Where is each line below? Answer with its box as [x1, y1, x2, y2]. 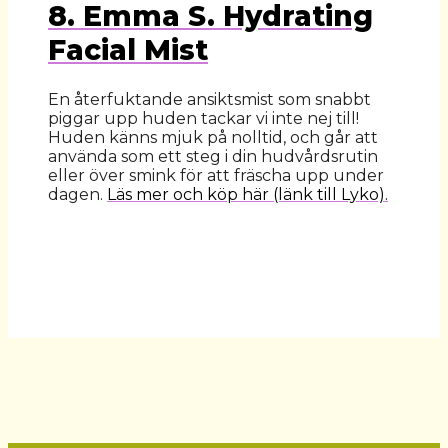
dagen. [48, 185, 107, 205]
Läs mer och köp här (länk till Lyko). [107, 185, 388, 205]
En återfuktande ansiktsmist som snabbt [48, 90, 371, 110]
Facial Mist [48, 32, 208, 67]
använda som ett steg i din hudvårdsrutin [48, 147, 378, 167]
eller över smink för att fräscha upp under [48, 166, 384, 186]
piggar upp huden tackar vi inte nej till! [48, 109, 359, 129]
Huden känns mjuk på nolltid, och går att [48, 128, 378, 148]
